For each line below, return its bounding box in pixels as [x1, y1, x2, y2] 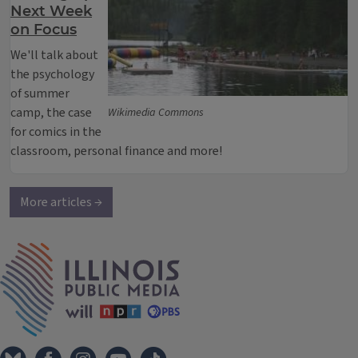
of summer [10, 85, 70, 102]
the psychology [10, 66, 94, 83]
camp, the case [10, 104, 92, 121]
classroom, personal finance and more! [10, 142, 225, 160]
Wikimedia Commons [108, 105, 204, 121]
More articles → [20, 193, 102, 211]
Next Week [10, 2, 92, 20]
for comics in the [10, 123, 101, 141]
